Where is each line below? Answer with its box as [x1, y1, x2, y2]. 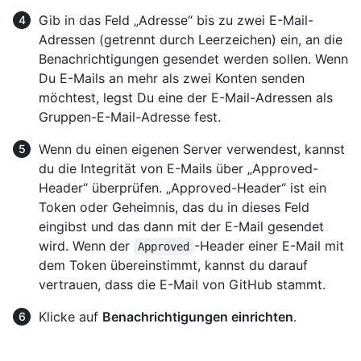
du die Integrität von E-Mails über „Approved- [39, 160, 318, 177]
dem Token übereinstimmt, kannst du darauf [39, 257, 308, 274]
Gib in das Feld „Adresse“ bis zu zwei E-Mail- [39, 12, 313, 29]
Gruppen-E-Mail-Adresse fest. [39, 109, 221, 126]
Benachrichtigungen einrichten [102, 309, 293, 326]
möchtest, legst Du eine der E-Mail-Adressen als [39, 89, 333, 106]
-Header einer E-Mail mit [193, 238, 348, 255]
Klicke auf [39, 309, 102, 326]
